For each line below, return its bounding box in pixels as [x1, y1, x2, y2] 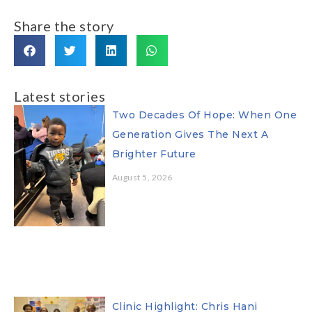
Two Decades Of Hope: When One [111, 108, 297, 121]
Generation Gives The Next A [111, 127, 269, 141]
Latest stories [14, 87, 105, 104]
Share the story [14, 17, 114, 34]
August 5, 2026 [111, 171, 173, 182]
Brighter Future [111, 147, 196, 160]
